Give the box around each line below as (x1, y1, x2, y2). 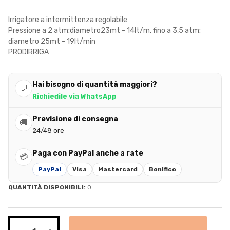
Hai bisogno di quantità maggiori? (32, 80, 157, 89)
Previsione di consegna (32, 114, 118, 123)
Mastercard (98, 165, 138, 173)
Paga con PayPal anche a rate (32, 148, 143, 158)
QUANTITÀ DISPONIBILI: (8, 183, 86, 191)
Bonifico (149, 165, 176, 173)
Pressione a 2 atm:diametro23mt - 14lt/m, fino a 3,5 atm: (8, 26, 201, 35)
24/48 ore (32, 126, 64, 135)
